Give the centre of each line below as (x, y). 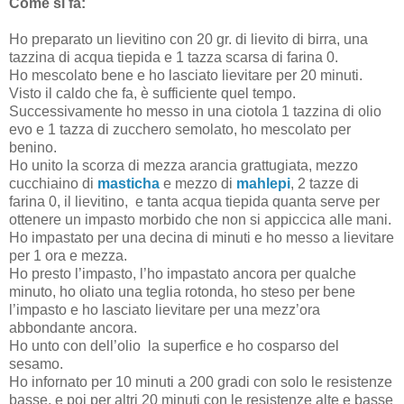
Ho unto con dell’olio (77, 345)
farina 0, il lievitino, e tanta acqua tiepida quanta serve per (194, 201)
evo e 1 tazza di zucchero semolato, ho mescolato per (180, 129)
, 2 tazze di (325, 183)
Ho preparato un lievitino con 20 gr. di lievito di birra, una (188, 39)
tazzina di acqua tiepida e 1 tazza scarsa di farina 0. (174, 57)
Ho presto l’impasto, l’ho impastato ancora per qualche (183, 273)
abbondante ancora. (73, 327)
